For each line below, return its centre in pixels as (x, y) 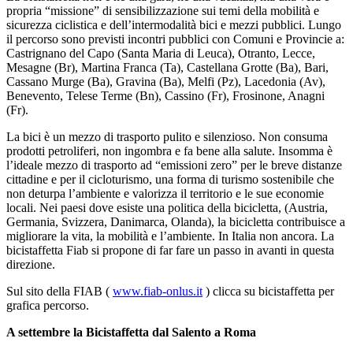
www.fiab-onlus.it (158, 291)
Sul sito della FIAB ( (59, 291)
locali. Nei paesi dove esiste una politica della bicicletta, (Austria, (167, 207)
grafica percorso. (48, 305)
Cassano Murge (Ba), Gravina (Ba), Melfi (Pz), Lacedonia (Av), (166, 81)
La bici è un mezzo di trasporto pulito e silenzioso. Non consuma (167, 136)
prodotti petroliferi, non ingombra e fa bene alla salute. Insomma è (169, 150)
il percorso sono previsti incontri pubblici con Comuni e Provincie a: (175, 39)
